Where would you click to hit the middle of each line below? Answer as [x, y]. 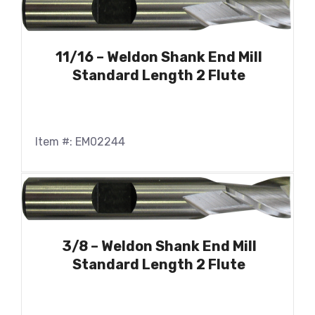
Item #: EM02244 [80, 141]
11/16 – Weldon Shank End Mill [159, 57]
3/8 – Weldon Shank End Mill [159, 246]
